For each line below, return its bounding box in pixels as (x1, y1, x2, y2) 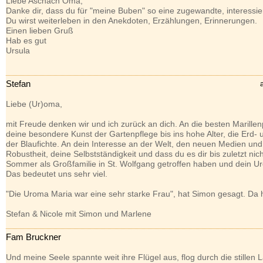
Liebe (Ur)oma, (5, 99, 62, 109)
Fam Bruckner (5, 232, 61, 242)
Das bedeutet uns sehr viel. (5, 169, 107, 178)
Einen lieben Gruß (5, 26, 73, 35)
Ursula (5, 46, 30, 55)
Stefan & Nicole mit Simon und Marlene (5, 209, 151, 218)
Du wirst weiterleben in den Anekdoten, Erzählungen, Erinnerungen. (5, 16, 257, 25)
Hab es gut (5, 36, 46, 45)
